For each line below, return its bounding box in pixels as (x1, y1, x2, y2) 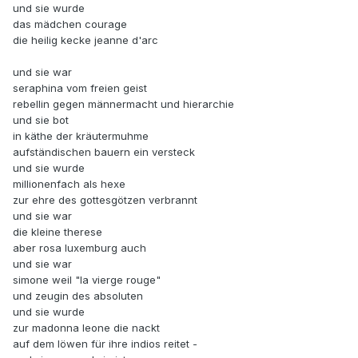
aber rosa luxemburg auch (13, 241, 146, 255)
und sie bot (13, 113, 69, 127)
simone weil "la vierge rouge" (13, 273, 161, 287)
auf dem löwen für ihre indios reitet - (13, 337, 197, 351)
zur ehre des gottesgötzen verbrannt (13, 193, 197, 207)
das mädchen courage (13, 18, 127, 31)
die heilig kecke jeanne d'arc (13, 34, 158, 47)
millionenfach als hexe (13, 177, 125, 191)
